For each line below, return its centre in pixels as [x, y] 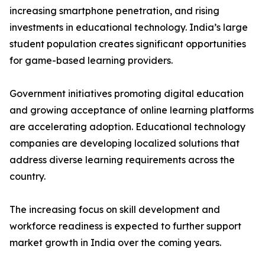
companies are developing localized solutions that [125, 143]
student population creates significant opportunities [128, 44]
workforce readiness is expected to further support [125, 226]
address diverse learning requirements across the [122, 160]
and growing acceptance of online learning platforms [132, 110]
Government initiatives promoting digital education [127, 94]
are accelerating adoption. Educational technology [127, 127]
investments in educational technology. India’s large [129, 28]
